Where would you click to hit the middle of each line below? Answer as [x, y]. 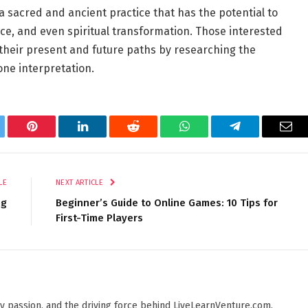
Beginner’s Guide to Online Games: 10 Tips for [167, 202]
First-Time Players [99, 218]
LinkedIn [104, 136]
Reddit [149, 136]
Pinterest [52, 136]
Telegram [257, 136]
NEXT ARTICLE [81, 182]
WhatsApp [210, 136]
